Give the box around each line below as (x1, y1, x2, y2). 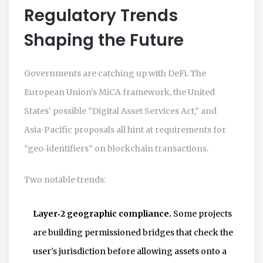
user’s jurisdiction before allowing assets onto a (33, 245, 227, 257)
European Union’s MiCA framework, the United (24, 86, 215, 97)
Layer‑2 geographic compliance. (33, 208, 171, 219)
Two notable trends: (24, 174, 106, 185)
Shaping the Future (24, 28, 184, 52)
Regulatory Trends (24, 4, 178, 27)
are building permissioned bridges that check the (33, 227, 233, 238)
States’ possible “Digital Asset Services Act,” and (24, 105, 217, 116)
